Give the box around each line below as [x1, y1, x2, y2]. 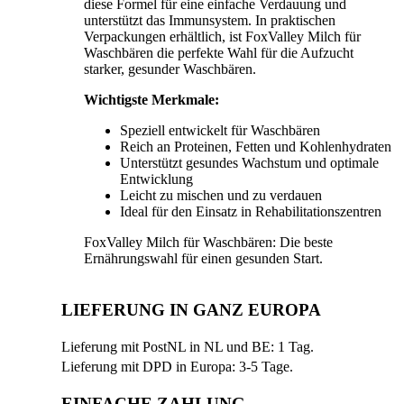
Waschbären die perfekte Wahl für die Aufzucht [84, 44, 353, 60]
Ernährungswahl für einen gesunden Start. [84, 250, 323, 266]
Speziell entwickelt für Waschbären [120, 122, 320, 138]
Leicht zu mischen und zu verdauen [120, 187, 322, 203]
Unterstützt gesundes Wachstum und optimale [120, 154, 379, 170]
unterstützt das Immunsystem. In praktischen [84, 12, 335, 28]
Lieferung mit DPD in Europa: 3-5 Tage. [61, 359, 293, 375]
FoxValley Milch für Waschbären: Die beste [84, 234, 333, 250]
